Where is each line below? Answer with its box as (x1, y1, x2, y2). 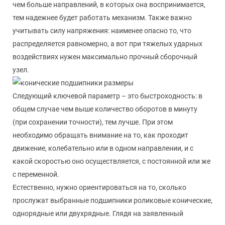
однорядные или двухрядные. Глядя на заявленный (13, 209, 183, 217)
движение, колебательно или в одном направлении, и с (13, 144, 193, 152)
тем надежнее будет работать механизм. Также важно (13, 13, 192, 22)
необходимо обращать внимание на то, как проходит (13, 131, 188, 139)
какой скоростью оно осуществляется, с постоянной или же (13, 157, 210, 165)
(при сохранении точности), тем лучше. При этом (13, 118, 173, 126)
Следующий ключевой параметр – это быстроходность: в (13, 91, 202, 100)
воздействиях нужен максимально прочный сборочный (13, 52, 197, 61)
